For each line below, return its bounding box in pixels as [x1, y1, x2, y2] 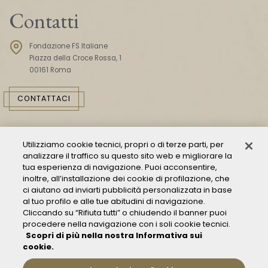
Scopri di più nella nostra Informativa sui [26, 229, 203, 241]
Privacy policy [34, 240, 89, 252]
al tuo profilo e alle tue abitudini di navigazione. [23, 195, 206, 207]
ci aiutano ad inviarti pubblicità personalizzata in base [23, 184, 233, 196]
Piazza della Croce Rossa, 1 [29, 53, 121, 63]
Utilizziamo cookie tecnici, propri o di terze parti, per [23, 138, 224, 150]
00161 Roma [29, 65, 71, 75]
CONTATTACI [17, 93, 71, 104]
